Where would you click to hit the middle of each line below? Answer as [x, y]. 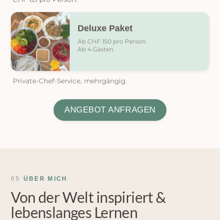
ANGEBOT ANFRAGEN [110, 110]
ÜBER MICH [45, 179]
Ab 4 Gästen [96, 49]
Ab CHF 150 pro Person [112, 41]
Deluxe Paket [105, 28]
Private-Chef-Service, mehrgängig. [70, 80]
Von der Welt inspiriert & [88, 197]
